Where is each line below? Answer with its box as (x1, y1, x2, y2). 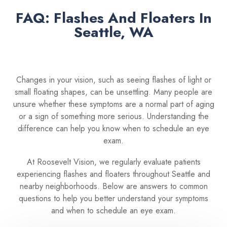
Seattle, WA (73, 22, 154, 43)
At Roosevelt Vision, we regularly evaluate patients (26, 156, 201, 168)
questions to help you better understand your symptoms (19, 193, 208, 204)
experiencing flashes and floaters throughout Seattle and (17, 168, 210, 180)
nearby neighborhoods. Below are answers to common (19, 180, 208, 192)
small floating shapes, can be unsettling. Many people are (15, 86, 212, 98)
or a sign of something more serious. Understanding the (18, 110, 209, 122)
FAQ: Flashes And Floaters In (15, 8, 212, 28)
